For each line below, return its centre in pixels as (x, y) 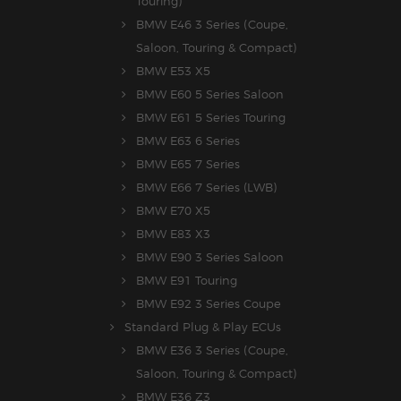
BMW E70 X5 (173, 211)
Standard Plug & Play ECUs (203, 327)
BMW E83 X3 (173, 234)
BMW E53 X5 (173, 71)
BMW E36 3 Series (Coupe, (212, 350)
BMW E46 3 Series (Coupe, (212, 25)
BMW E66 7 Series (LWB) (206, 188)
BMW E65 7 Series (188, 164)
